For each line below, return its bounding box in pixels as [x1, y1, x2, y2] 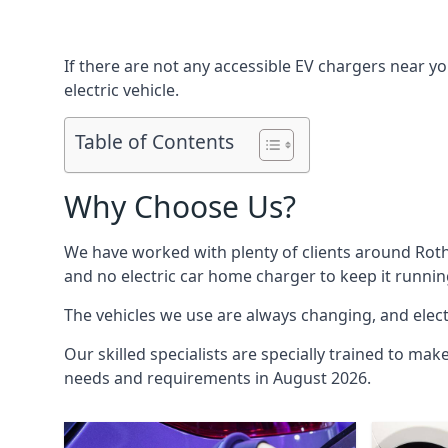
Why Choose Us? [64, 186, 296, 227]
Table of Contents [75, 128, 234, 156]
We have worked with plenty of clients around [64, 241, 415, 263]
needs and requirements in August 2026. [64, 367, 371, 389]
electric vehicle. [64, 79, 179, 101]
